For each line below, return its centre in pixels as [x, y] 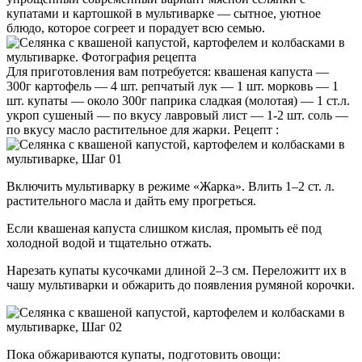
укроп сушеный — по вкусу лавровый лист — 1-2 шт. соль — [177, 115]
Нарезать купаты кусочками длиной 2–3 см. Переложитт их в [177, 270]
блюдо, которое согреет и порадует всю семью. [136, 27]
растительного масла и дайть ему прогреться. [131, 200]
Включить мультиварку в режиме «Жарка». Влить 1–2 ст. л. [170, 186]
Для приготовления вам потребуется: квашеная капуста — [168, 71]
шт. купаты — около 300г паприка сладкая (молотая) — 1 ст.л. [178, 100]
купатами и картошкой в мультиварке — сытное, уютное [164, 13]
